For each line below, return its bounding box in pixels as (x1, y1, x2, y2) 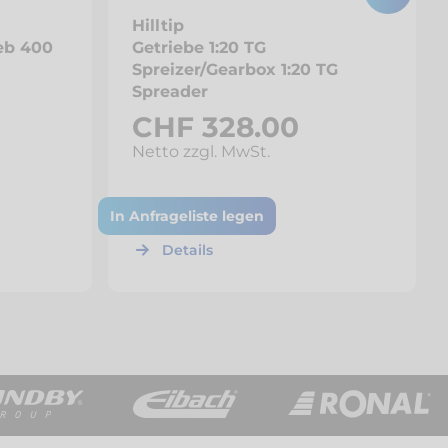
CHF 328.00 (132, 110, 299, 144)
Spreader (132, 82, 208, 101)
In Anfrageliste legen (110, 207, 264, 225)
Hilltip (132, 16, 184, 35)
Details (162, 241, 213, 259)
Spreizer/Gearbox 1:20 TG (132, 60, 338, 79)
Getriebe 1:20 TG (132, 38, 266, 57)
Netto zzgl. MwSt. (132, 142, 270, 161)
